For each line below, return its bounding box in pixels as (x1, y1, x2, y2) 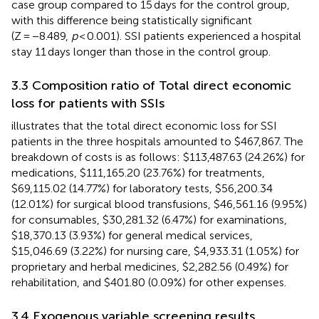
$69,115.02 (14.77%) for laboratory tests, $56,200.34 (11, 181, 273, 195)
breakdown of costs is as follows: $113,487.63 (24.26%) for (11, 150, 305, 164)
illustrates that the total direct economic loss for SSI (11, 118, 277, 132)
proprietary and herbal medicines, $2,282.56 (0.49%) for (11, 259, 288, 273)
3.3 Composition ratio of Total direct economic (11, 77, 291, 93)
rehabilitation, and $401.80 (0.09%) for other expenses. (11, 275, 286, 289)
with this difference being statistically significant (11, 13, 252, 27)
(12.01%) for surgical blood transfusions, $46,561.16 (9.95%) (11, 197, 307, 211)
